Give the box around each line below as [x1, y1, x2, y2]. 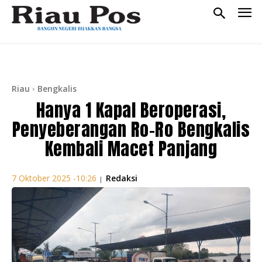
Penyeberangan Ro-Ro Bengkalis [12, 116, 250, 143]
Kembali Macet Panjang [44, 135, 218, 162]
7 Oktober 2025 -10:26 [12, 173, 96, 184]
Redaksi [106, 172, 137, 184]
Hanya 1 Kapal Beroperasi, [36, 96, 226, 123]
